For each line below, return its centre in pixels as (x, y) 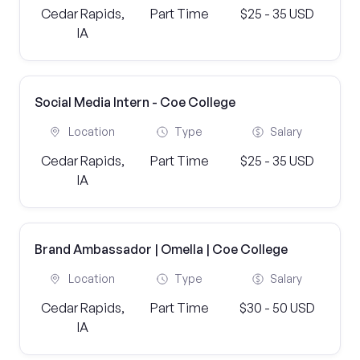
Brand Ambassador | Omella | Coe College (161, 249)
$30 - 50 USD (277, 308)
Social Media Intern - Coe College (135, 102)
